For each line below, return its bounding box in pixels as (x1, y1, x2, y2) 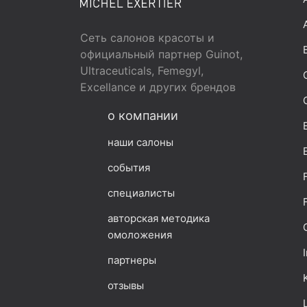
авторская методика (108, 211, 210, 225)
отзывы (108, 278, 144, 292)
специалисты (108, 186, 175, 199)
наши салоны (108, 135, 173, 149)
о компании (108, 108, 178, 123)
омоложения (108, 228, 172, 241)
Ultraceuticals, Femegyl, (80, 63, 204, 77)
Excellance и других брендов (80, 79, 236, 94)
